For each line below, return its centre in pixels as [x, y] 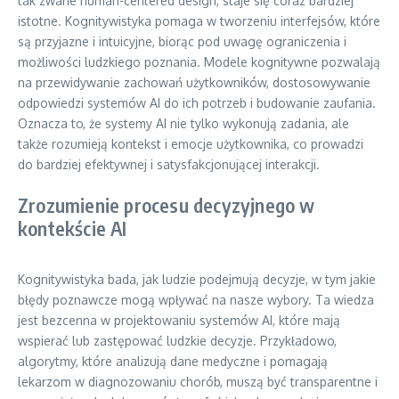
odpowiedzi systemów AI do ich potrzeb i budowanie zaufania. [197, 103]
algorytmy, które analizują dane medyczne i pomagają [173, 361]
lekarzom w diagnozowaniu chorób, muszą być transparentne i [198, 382]
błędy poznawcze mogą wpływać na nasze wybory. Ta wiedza [196, 300]
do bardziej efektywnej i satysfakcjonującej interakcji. [169, 164]
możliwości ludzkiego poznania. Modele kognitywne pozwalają [199, 62]
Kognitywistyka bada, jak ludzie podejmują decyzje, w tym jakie [197, 279]
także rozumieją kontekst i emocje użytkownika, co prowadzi [191, 144]
